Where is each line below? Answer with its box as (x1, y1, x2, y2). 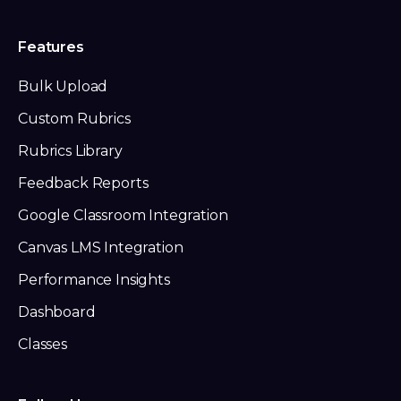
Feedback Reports (18, 175, 149, 192)
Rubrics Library (18, 142, 123, 160)
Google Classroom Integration (18, 207, 228, 225)
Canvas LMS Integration (18, 239, 183, 257)
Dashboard (18, 303, 96, 321)
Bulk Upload (18, 78, 108, 96)
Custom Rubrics (18, 110, 131, 128)
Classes (18, 336, 67, 354)
